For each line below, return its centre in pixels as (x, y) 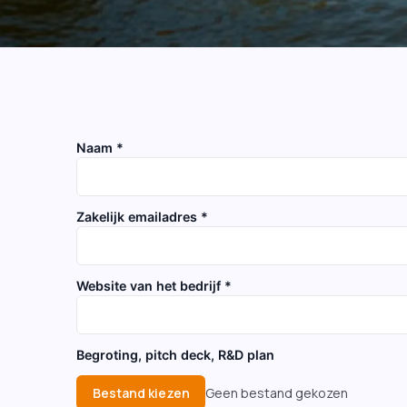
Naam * (100, 148)
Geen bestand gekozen (277, 392)
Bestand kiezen (141, 392)
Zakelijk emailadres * (142, 217)
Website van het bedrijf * (154, 286)
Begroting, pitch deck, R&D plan (175, 355)
